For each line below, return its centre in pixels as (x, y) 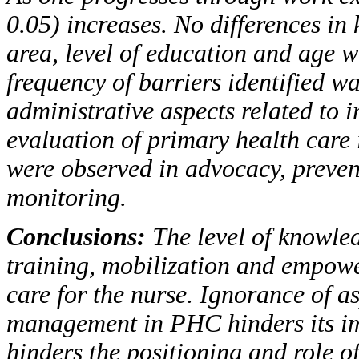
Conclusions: (79, 236)
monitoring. (67, 197)
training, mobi (80, 265)
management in (88, 323)
